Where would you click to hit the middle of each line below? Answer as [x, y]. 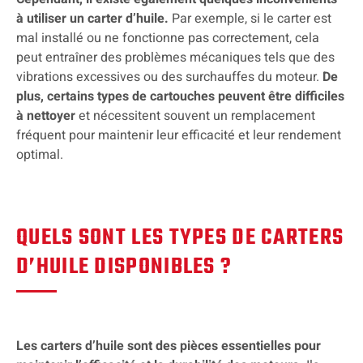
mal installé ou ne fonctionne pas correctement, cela [168, 38]
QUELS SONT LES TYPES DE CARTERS [180, 238]
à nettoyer [47, 115]
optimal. [40, 154]
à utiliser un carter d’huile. [92, 18]
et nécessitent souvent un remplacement [197, 115]
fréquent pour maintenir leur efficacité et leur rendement [179, 135]
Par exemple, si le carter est [250, 18]
